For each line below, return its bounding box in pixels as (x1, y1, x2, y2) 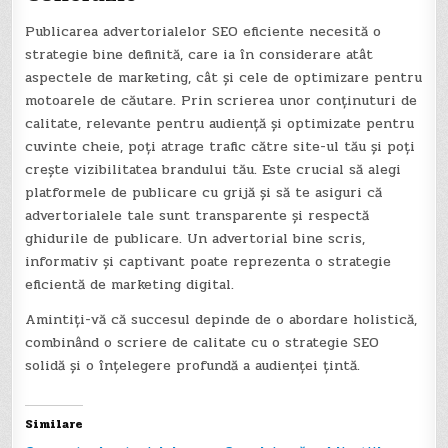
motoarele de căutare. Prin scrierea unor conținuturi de (25, 90, 418, 112)
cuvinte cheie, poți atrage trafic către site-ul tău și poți (25, 136, 416, 158)
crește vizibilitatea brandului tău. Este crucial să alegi (25, 159, 402, 181)
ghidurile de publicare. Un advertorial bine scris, (25, 228, 366, 250)
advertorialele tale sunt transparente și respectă (25, 205, 370, 227)
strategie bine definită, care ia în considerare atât (25, 44, 374, 66)
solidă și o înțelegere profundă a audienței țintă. (25, 355, 361, 377)
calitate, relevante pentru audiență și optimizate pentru (25, 113, 415, 135)
